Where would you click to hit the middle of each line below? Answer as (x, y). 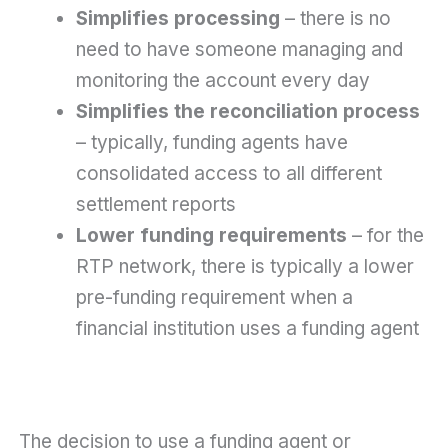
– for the (385, 236)
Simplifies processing (177, 19)
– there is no (335, 19)
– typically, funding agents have (211, 143)
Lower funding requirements (211, 236)
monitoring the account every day (222, 81)
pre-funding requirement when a (214, 298)
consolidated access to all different (228, 174)
